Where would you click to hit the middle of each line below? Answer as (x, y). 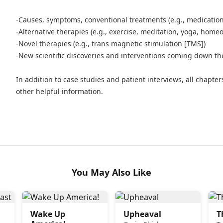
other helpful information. (59, 92)
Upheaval (142, 214)
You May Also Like (111, 172)
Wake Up (48, 214)
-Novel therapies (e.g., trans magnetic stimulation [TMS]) (111, 44)
